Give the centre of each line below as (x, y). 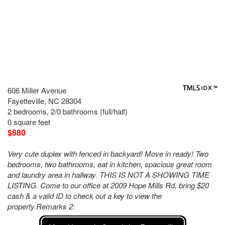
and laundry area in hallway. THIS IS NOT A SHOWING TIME (108, 175)
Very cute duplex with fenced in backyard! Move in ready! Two (108, 153)
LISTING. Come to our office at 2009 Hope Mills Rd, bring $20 (108, 185)
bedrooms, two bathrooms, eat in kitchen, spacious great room (110, 164)
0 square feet (29, 122)
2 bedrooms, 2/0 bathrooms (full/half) (68, 111)
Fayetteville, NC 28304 (44, 101)
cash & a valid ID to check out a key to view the (85, 196)
